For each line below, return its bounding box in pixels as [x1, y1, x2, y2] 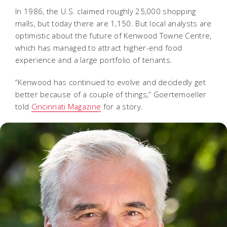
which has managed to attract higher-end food [15, 42, 182, 53]
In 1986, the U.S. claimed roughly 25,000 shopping [15, 6, 196, 16]
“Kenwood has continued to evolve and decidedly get [15, 77, 206, 87]
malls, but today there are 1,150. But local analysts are [15, 18, 212, 28]
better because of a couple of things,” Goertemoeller [15, 89, 207, 99]
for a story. [101, 101, 143, 111]
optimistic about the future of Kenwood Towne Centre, [15, 30, 212, 41]
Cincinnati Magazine [31, 101, 101, 111]
